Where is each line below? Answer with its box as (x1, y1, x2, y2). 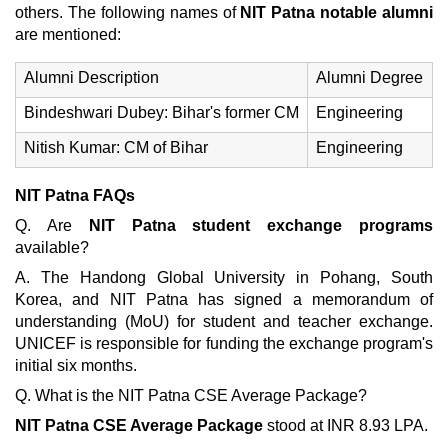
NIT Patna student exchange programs (88, 217, 434, 234)
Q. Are (15, 217, 89, 234)
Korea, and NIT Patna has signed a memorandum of (15, 291, 433, 308)
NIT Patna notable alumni (240, 4, 433, 21)
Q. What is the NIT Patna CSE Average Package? (15, 387, 367, 404)
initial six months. (15, 357, 137, 374)
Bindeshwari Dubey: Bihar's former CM (24, 104, 299, 121)
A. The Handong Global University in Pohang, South (15, 269, 433, 286)
